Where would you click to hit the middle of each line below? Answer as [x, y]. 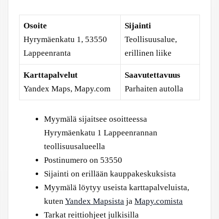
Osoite [35, 25]
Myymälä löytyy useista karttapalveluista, [117, 187]
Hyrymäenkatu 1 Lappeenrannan [101, 133]
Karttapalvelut [51, 75]
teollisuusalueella [75, 146]
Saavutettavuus [153, 75]
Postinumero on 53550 [83, 160]
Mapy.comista [159, 201]
